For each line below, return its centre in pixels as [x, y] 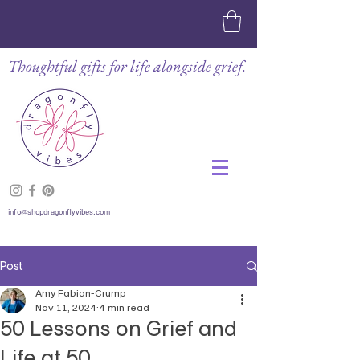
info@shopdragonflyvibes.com [59, 212]
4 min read [124, 308]
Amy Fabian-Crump [81, 294]
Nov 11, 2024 [66, 308]
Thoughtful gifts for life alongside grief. [127, 66]
